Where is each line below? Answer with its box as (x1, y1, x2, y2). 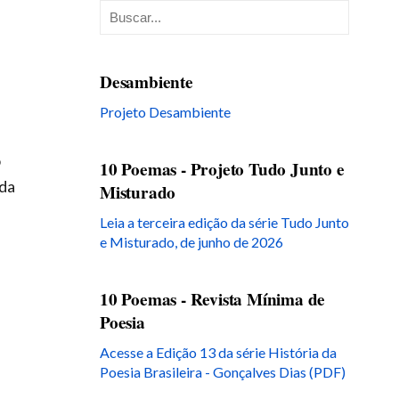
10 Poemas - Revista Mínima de (100, 287, 326, 312)
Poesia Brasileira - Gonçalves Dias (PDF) (100, 363, 346, 380)
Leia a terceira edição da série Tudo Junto (100, 214, 349, 231)
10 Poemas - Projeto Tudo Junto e (100, 157, 345, 182)
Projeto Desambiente (100, 103, 231, 120)
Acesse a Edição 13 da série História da (100, 344, 337, 361)
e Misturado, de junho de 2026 (100, 233, 283, 250)
